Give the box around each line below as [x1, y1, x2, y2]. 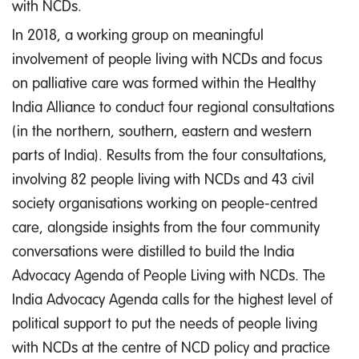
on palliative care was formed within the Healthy [12, 72, 316, 93]
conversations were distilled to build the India [12, 240, 294, 261]
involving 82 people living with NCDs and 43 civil [12, 168, 314, 189]
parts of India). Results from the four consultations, [12, 144, 327, 165]
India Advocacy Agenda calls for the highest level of [12, 288, 333, 309]
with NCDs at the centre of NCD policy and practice [12, 337, 330, 357]
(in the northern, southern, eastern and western [12, 120, 312, 141]
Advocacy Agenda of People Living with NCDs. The [12, 264, 325, 285]
